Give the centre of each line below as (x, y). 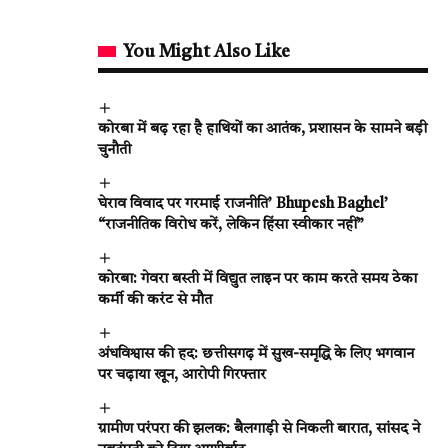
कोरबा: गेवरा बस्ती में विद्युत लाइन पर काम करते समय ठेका (257, 279)
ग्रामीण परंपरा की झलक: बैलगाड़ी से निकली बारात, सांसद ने (259, 429)
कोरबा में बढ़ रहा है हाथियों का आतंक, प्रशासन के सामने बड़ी (262, 129)
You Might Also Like (206, 51)
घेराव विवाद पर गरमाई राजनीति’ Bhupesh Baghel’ (243, 204)
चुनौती (114, 150)
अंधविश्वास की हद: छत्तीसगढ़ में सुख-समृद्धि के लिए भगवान (256, 354)
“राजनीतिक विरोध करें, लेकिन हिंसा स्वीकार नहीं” (231, 225)
